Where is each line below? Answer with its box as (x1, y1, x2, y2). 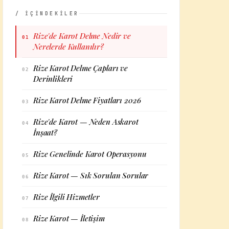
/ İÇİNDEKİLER (15, 10, 80, 17)
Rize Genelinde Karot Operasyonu (33, 149, 147, 159)
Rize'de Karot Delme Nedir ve (33, 31, 131, 41)
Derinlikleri (33, 74, 73, 84)
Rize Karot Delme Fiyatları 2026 (33, 95, 141, 105)
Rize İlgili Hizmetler (33, 192, 100, 202)
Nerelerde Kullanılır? (33, 41, 104, 52)
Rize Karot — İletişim (33, 213, 105, 223)
